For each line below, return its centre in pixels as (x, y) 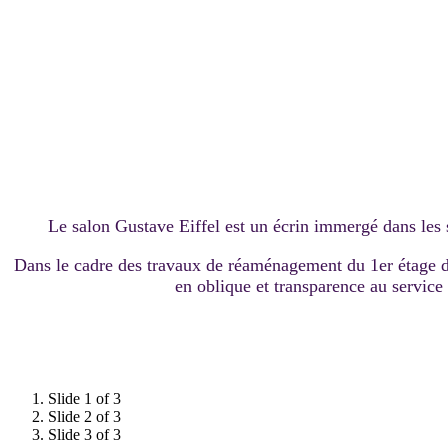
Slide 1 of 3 (84, 398)
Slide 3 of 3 (84, 434)
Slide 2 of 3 (84, 416)
